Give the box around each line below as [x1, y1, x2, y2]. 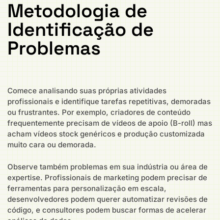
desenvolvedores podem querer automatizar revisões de [7, 194, 208, 204]
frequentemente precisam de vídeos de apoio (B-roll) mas [7, 118, 212, 128]
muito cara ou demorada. [7, 140, 96, 150]
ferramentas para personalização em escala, [7, 183, 166, 193]
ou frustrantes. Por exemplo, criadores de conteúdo [7, 108, 191, 117]
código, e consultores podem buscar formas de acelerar [7, 205, 206, 215]
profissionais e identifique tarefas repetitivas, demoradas [7, 97, 211, 107]
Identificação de [7, 18, 154, 42]
